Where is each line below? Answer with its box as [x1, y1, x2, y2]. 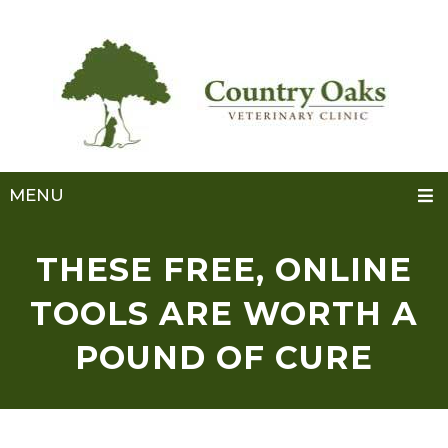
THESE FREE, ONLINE [36, 249, 412, 289]
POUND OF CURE [75, 337, 373, 377]
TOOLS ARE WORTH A [30, 293, 418, 333]
